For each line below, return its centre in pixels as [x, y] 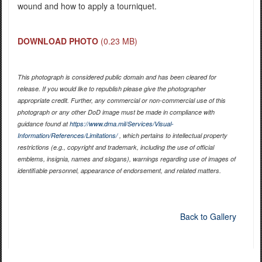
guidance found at [43, 124]
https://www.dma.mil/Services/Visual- [121, 124]
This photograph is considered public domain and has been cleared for [117, 77]
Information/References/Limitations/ [67, 136]
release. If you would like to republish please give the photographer [111, 89]
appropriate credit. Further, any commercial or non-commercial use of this [121, 101]
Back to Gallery [208, 217]
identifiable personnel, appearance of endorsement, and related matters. [119, 171]
